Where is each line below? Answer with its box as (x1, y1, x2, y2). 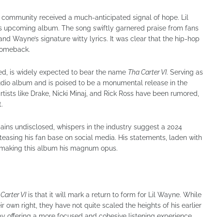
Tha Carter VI (128, 68, 167, 76)
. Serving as (167, 68, 203, 76)
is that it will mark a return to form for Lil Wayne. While (26, 191, 201, 199)
